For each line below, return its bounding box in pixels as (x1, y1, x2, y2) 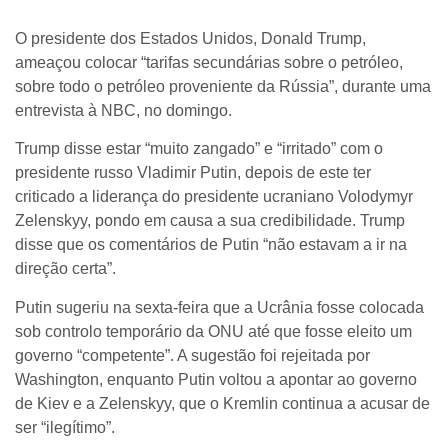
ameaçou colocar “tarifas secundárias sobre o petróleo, (15, 53, 403, 71)
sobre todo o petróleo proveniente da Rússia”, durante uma (15, 77, 431, 95)
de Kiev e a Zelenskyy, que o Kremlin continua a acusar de (15, 394, 430, 412)
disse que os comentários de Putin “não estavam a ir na (15, 236, 407, 254)
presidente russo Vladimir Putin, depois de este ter (15, 164, 371, 182)
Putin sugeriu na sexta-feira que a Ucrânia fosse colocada (15, 298, 424, 316)
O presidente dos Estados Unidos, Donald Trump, (15, 29, 366, 47)
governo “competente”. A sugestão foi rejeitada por (15, 346, 370, 364)
